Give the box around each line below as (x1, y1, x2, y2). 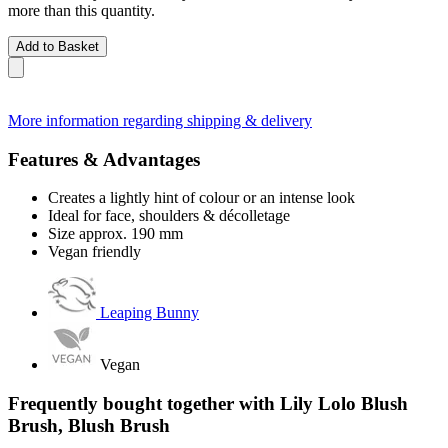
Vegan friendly (48, 243, 141, 261)
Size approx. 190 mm (48, 225, 183, 243)
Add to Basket (16, 38, 99, 54)
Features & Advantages (8, 148, 200, 170)
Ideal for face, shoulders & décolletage (48, 207, 290, 225)
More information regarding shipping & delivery (8, 111, 312, 129)
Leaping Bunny (100, 304, 199, 322)
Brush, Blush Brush (8, 414, 170, 436)
